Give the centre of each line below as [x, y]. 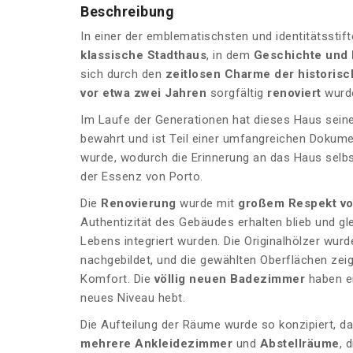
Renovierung [139, 204]
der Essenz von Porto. [142, 177]
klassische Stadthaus [143, 56]
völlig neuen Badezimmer [228, 279]
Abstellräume [299, 344]
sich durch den [123, 74]
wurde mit [207, 204]
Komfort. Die [115, 279]
